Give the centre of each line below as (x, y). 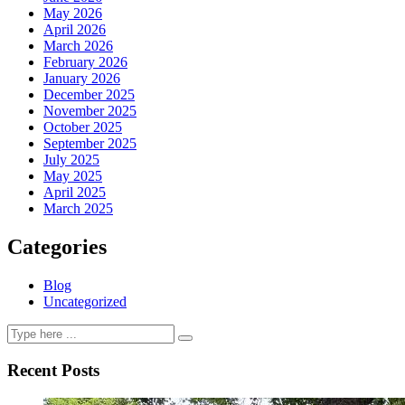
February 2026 (85, 62)
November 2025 (90, 111)
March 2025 (78, 209)
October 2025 (83, 127)
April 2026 (75, 30)
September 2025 (90, 144)
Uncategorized (85, 302)
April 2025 (75, 193)
